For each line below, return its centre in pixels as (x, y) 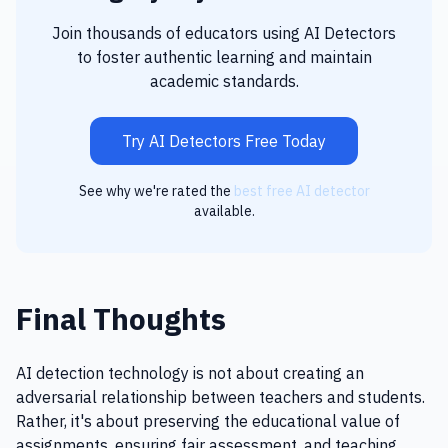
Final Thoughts (121, 318)
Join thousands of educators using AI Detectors (224, 33)
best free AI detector (301, 191)
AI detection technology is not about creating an (190, 373)
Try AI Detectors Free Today (224, 141)
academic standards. (224, 81)
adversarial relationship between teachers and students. (220, 397)
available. (224, 211)
